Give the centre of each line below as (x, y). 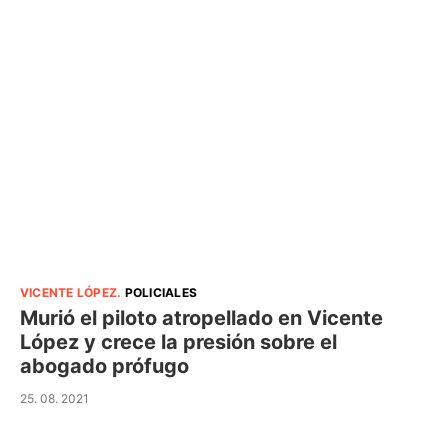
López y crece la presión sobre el (178, 342)
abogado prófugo (104, 366)
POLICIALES (161, 293)
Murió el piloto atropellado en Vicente (201, 318)
